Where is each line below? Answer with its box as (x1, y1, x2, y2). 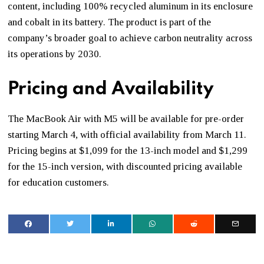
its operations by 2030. (8, 48, 102, 60)
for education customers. (8, 176, 110, 188)
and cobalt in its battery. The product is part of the (8, 16, 212, 28)
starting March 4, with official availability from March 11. (8, 128, 247, 140)
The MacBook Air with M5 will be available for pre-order (8, 113, 245, 124)
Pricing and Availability (8, 80, 214, 98)
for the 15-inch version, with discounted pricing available (8, 160, 243, 172)
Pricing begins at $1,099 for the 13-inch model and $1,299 (8, 144, 248, 156)
